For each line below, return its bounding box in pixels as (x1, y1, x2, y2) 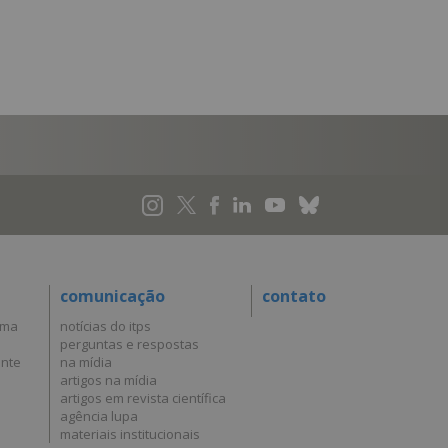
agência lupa (60, 406, 138, 425)
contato (262, 284, 326, 307)
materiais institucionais (60, 424, 200, 443)
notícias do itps (60, 316, 151, 335)
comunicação (60, 284, 165, 307)
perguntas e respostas (60, 334, 199, 353)
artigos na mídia (60, 370, 157, 389)
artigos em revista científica (60, 388, 226, 407)
